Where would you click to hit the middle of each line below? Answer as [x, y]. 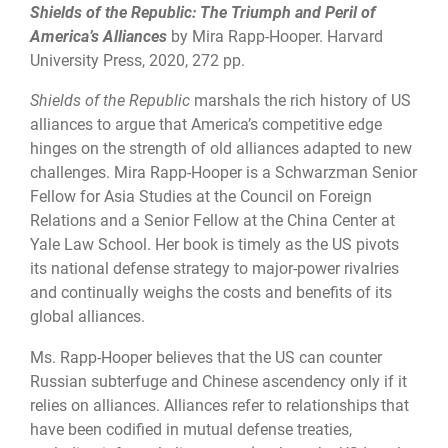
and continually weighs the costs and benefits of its [211, 293]
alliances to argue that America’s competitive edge [206, 125]
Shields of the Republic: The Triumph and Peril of [203, 12]
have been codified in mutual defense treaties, [191, 429]
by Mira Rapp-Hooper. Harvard [275, 36]
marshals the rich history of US [300, 101]
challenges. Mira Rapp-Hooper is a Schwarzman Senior [223, 173]
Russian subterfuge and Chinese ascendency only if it [218, 381]
